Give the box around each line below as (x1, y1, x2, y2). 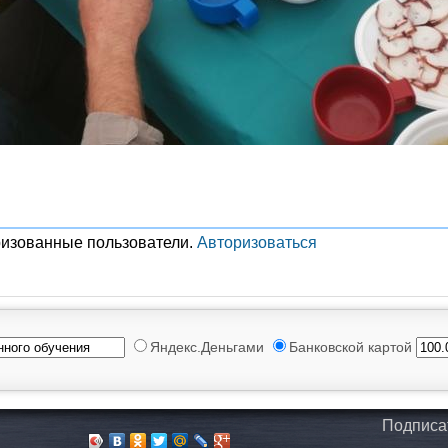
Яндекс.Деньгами (150, 338, 268, 355)
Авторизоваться (197, 233, 317, 251)
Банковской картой (289, 338, 416, 355)
